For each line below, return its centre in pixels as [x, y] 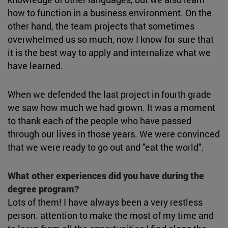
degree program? [43, 189]
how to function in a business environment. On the [110, 12]
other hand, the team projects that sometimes [101, 26]
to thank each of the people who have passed [99, 120]
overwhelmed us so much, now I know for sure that [111, 39]
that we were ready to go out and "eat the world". [106, 147]
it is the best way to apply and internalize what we [109, 52]
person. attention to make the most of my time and [111, 215]
